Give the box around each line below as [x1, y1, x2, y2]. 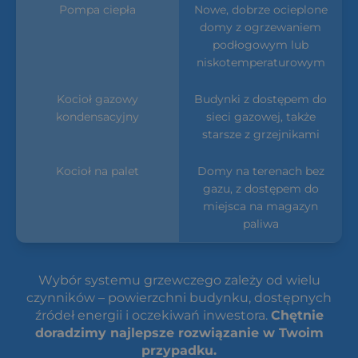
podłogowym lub [213, 37, 308, 52]
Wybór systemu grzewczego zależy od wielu [38, 272, 320, 288]
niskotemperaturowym [196, 54, 325, 70]
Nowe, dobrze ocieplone [193, 2, 328, 17]
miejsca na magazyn [203, 198, 318, 213]
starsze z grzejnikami [201, 126, 320, 141]
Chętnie [270, 308, 324, 323]
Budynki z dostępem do [194, 91, 327, 106]
